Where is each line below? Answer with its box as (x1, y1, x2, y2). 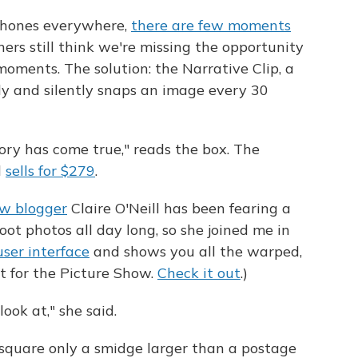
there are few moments (131, 15, 291, 34)
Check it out (157, 263, 241, 282)
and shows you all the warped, (89, 241, 302, 261)
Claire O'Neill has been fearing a (67, 198, 291, 217)
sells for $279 (6, 161, 95, 180)
